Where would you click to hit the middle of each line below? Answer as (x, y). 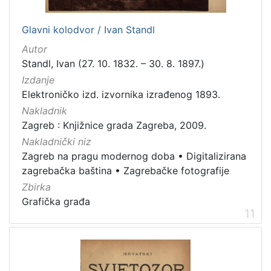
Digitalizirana (216, 156)
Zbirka (36, 187)
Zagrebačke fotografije (176, 171)
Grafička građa (56, 202)
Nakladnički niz (57, 142)
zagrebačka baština (67, 171)
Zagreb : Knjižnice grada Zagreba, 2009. (114, 126)
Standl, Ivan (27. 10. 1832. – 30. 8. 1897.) (113, 63)
